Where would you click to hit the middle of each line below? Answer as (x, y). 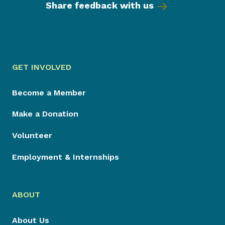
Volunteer (32, 136)
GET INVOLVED (42, 67)
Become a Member (49, 92)
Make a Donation (45, 114)
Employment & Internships (66, 157)
